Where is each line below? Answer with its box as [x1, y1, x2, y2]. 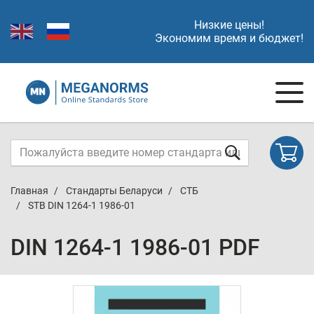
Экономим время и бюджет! [155, 32, 303, 45]
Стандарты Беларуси [66, 185, 163, 196]
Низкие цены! [194, 18, 264, 32]
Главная [11, 185, 48, 196]
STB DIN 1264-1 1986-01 [28, 200, 135, 211]
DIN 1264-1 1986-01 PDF [11, 234, 260, 261]
